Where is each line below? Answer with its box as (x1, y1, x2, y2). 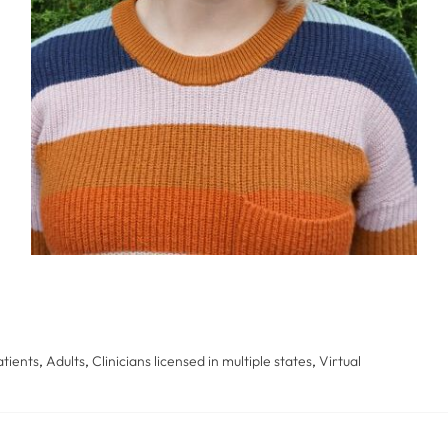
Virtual (319, 352, 361, 371)
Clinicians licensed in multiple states (92, 352, 312, 371)
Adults (46, 352, 85, 371)
